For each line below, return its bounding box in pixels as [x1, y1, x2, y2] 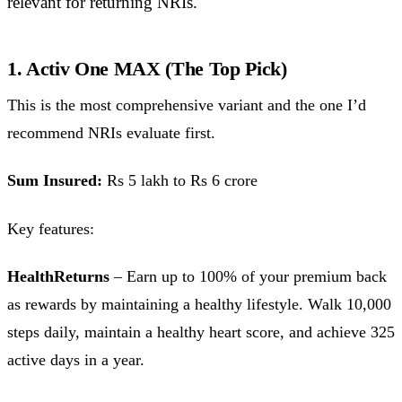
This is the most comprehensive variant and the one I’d [7, 95, 366, 114]
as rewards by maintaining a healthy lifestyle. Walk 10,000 [7, 295, 391, 314]
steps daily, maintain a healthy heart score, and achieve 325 [7, 323, 395, 342]
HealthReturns [7, 267, 109, 286]
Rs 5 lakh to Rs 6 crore [102, 171, 258, 190]
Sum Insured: [7, 171, 102, 190]
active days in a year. [7, 351, 144, 370]
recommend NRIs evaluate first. [7, 123, 215, 142]
